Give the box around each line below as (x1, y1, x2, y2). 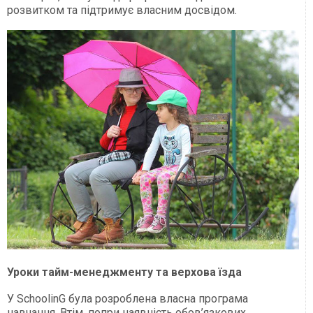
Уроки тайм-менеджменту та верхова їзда (7, 265, 242, 279)
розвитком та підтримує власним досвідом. (7, 3, 237, 17)
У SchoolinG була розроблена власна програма (7, 291, 248, 305)
